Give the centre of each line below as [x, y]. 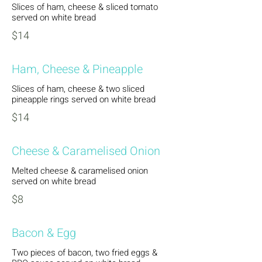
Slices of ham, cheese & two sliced [78, 89]
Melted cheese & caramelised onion [80, 171]
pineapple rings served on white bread [84, 99]
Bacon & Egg [44, 233]
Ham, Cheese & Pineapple [77, 69]
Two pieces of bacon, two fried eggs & [85, 253]
